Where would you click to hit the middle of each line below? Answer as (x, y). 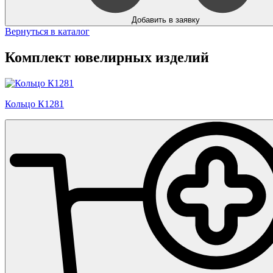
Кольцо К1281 (34, 104)
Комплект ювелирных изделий (107, 57)
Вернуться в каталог (47, 31)
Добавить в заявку (166, 19)
